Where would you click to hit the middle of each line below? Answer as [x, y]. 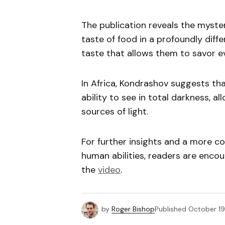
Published [171, 209]
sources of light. [115, 112]
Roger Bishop [133, 209]
